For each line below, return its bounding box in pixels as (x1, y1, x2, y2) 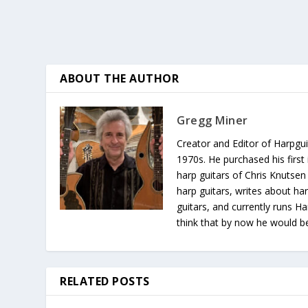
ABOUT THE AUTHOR (60, 71, 179, 87)
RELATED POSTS (60, 274, 150, 289)
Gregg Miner (177, 113, 248, 129)
